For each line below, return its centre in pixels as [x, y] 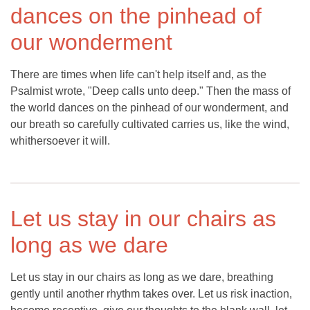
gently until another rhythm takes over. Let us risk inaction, [151, 294]
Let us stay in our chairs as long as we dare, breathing [142, 277]
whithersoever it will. [60, 141]
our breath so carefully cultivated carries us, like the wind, [150, 125]
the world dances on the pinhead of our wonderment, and [149, 108]
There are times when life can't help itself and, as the [138, 75]
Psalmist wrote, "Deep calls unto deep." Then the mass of [151, 91]
